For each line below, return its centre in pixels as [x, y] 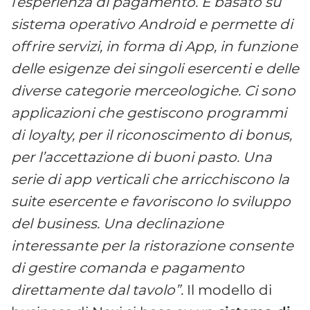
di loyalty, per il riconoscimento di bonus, [152, 135]
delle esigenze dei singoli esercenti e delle [155, 68]
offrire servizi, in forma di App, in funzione [154, 46]
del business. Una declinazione [117, 223]
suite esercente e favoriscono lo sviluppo [151, 201]
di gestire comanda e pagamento [128, 267]
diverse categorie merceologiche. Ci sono [153, 90]
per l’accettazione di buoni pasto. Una [142, 157]
